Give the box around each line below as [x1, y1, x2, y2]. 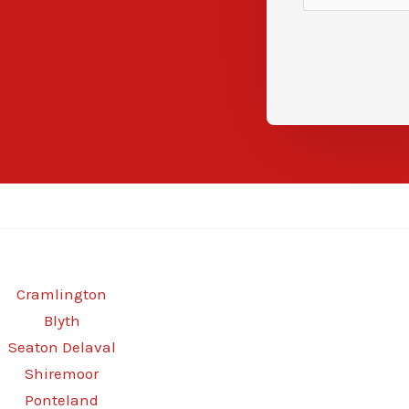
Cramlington [16, 284, 108, 303]
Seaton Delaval [7, 337, 116, 356]
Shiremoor [25, 363, 100, 383]
